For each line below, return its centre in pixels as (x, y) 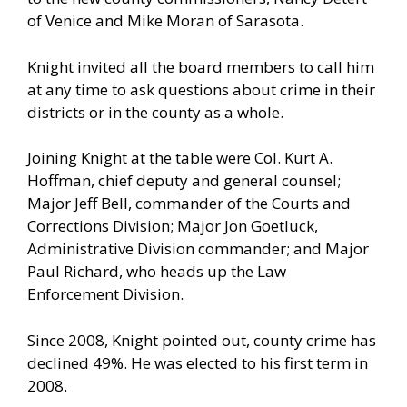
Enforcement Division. (105, 294)
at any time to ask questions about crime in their (201, 89)
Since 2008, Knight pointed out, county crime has (202, 340)
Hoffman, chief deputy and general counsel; (184, 181)
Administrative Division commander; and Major (198, 249)
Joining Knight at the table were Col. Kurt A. (180, 158)
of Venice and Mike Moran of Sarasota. (165, 21)
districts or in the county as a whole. (155, 112)
